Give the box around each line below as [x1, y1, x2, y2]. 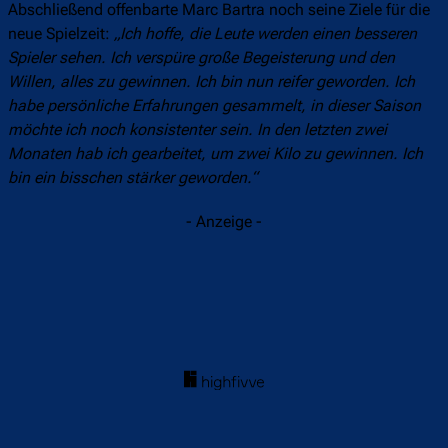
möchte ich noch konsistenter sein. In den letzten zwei [8, 120, 387, 140]
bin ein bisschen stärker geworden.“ [8, 168, 257, 188]
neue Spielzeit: [8, 24, 114, 44]
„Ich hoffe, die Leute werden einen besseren [114, 24, 417, 44]
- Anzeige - [186, 212, 262, 232]
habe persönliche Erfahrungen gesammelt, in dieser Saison [8, 96, 421, 116]
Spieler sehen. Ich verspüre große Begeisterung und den [8, 48, 395, 68]
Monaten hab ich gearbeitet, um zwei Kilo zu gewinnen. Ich [8, 144, 423, 164]
